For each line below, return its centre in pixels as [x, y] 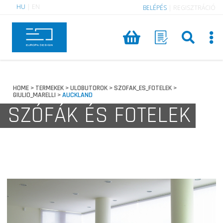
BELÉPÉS [155, 8]
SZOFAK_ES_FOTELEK [143, 88]
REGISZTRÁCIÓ [194, 8]
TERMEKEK [50, 88]
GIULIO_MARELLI [35, 95]
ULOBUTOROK [89, 88]
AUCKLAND [78, 95]
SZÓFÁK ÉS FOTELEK [99, 115]
